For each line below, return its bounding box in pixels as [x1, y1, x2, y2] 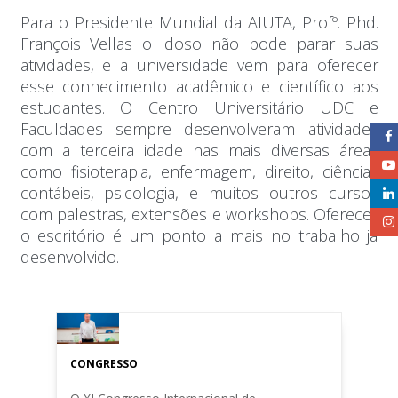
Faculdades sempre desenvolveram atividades [20, 118, 378, 139]
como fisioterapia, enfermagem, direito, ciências [20, 161, 378, 182]
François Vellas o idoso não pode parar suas [20, 33, 378, 54]
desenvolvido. [20, 246, 119, 267]
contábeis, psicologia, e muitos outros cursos [20, 182, 378, 203]
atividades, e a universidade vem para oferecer [20, 54, 378, 76]
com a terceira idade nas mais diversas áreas [20, 139, 378, 161]
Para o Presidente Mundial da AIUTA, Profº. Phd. [20, 12, 378, 33]
